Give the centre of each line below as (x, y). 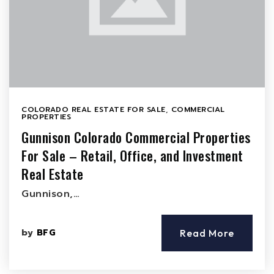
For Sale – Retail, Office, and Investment (132, 155)
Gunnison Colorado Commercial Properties (136, 137)
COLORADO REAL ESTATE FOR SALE (94, 109)
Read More (207, 233)
